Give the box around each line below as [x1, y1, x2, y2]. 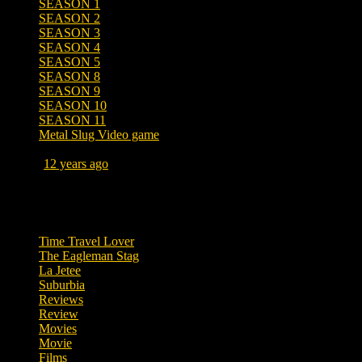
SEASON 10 [39, 98, 107, 112]
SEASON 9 [39, 83, 100, 98]
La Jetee [39, 263, 81, 277]
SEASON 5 [39, 54, 100, 69]
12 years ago [44, 157, 108, 171]
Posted [6, 157, 44, 171]
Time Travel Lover [39, 234, 134, 248]
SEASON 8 [39, 69, 100, 83]
